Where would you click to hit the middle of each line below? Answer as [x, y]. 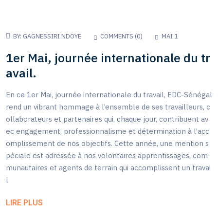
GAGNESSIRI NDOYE [52, 36]
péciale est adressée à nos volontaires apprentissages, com [107, 155]
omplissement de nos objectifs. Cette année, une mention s [107, 143]
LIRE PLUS [24, 202]
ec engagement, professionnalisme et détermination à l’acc [108, 131]
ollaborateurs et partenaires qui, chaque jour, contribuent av [107, 119]
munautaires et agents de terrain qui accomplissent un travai [108, 168]
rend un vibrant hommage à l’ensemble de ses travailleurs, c [108, 107]
